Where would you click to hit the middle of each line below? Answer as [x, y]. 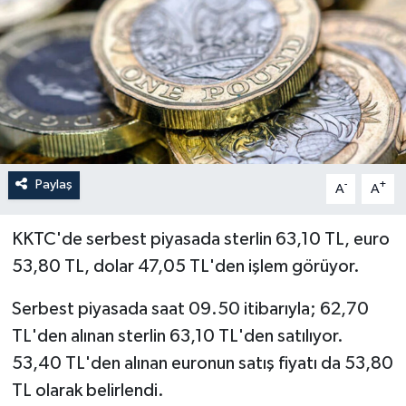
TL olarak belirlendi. [87, 391]
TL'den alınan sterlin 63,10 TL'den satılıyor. [177, 337]
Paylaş [53, 185]
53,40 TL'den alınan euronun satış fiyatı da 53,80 [202, 364]
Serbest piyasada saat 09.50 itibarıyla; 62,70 [190, 309]
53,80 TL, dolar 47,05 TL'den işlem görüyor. [185, 267]
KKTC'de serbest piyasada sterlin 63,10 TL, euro [200, 240]
